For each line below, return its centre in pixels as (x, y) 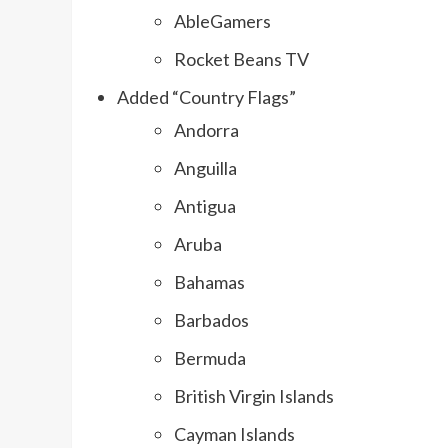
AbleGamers (222, 21)
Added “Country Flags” (206, 97)
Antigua (205, 206)
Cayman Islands (234, 434)
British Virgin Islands (254, 396)
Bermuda (210, 358)
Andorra (206, 130)
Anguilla (205, 168)
